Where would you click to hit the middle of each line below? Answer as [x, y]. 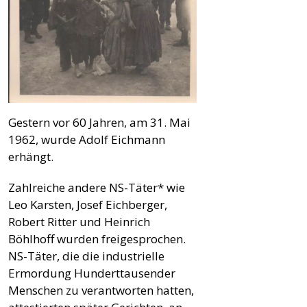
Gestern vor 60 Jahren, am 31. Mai [99, 122]
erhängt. [31, 156]
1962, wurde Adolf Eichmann [87, 139]
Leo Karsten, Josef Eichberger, [88, 204]
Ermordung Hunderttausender [92, 273]
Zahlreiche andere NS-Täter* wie [97, 187]
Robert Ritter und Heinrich [79, 221]
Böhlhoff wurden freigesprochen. [97, 238]
